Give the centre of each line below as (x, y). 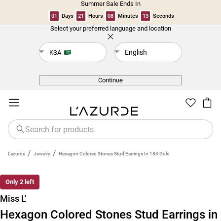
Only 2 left (20, 182)
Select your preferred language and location (110, 28)
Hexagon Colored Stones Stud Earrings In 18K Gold (114, 153)
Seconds (164, 16)
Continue (110, 80)
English (136, 52)
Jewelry (42, 153)
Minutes (128, 16)
